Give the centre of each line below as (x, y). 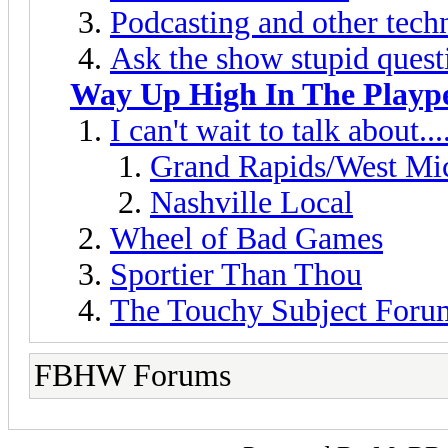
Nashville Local (251, 202)
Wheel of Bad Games (246, 238)
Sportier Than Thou (236, 274)
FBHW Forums (132, 375)
